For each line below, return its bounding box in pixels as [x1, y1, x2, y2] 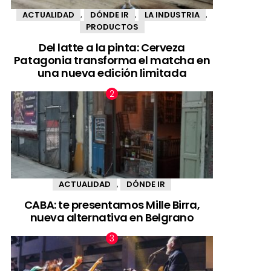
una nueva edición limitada [37, 65, 187, 81]
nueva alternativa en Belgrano [30, 210, 194, 226]
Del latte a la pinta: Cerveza [39, 40, 185, 56]
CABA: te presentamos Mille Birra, [24, 197, 200, 213]
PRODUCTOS [85, 21, 139, 33]
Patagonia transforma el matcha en [13, 53, 211, 68]
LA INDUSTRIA [145, 8, 200, 21]
